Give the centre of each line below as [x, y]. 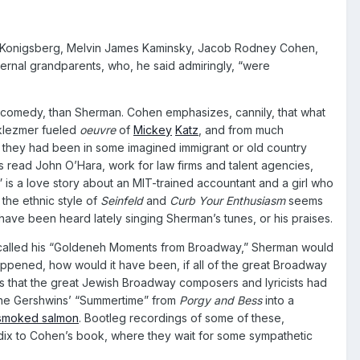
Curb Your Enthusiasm [229, 200]
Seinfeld [123, 200]
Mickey [153, 129]
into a [280, 300]
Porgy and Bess [222, 300]
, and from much [241, 129]
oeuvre [98, 129]
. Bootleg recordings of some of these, [182, 317]
